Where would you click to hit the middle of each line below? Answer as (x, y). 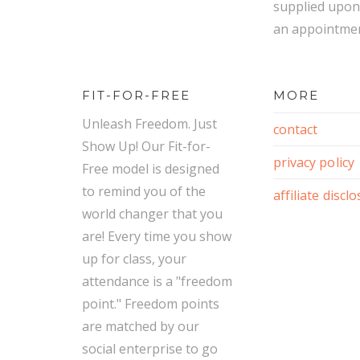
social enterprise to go (150, 349)
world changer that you (152, 214)
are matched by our (141, 327)
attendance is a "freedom (157, 282)
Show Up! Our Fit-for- (146, 147)
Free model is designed (151, 169)
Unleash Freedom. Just (149, 124)
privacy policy (313, 163)
